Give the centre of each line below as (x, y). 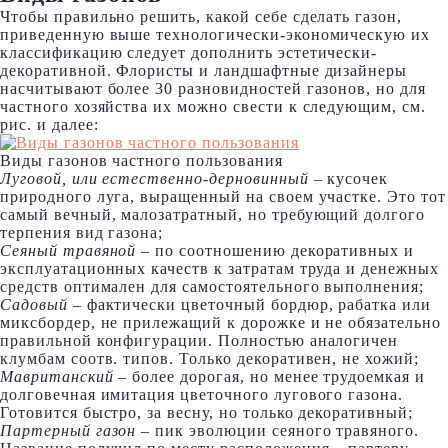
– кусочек (348, 178)
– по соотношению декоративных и (275, 250)
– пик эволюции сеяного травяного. (278, 430)
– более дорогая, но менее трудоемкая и (269, 376)
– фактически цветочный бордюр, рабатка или (249, 304)
